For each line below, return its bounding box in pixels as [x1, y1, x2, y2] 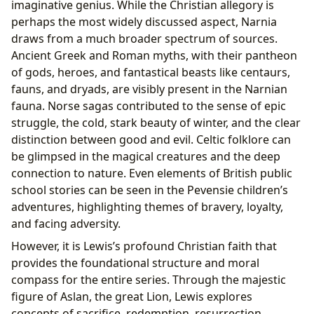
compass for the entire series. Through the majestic [11, 272, 286, 288]
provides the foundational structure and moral [11, 255, 259, 271]
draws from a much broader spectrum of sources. [11, 31, 278, 47]
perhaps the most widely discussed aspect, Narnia [11, 14, 277, 30]
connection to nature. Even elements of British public [11, 165, 292, 182]
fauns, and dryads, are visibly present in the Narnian [11, 81, 287, 97]
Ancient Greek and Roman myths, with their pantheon [11, 48, 297, 64]
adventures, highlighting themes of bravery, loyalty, [11, 199, 283, 215]
